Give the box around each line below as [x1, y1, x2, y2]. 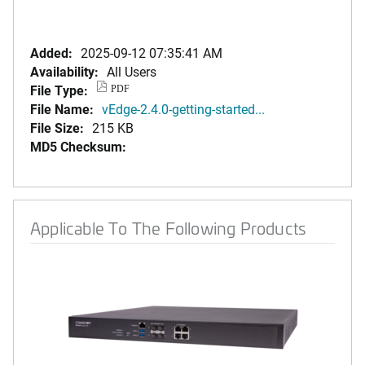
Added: [30, 44, 73, 61]
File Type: [30, 81, 88, 99]
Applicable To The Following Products [30, 217, 306, 239]
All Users [107, 63, 156, 80]
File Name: [30, 100, 94, 117]
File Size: [30, 119, 84, 136]
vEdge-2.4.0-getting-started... [102, 100, 265, 117]
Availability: [30, 63, 99, 80]
